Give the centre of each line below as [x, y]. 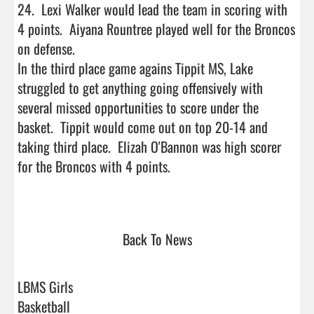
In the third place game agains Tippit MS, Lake [135, 68]
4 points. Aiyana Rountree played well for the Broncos [156, 28]
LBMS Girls [45, 286]
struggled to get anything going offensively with [140, 87]
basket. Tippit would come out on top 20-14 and [143, 127]
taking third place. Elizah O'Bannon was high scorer [149, 146]
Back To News [157, 239]
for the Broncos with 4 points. [97, 166]
